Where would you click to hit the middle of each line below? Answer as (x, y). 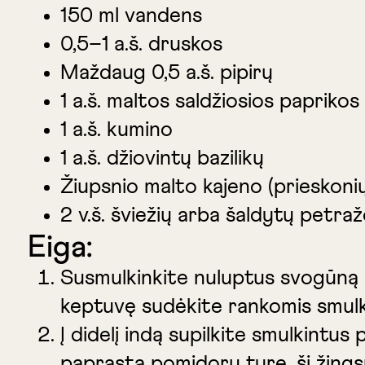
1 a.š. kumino (116, 130)
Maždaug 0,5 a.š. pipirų (166, 73)
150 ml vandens (131, 16)
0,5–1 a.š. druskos (141, 44)
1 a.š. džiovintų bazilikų (162, 158)
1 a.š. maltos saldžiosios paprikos (209, 101)
